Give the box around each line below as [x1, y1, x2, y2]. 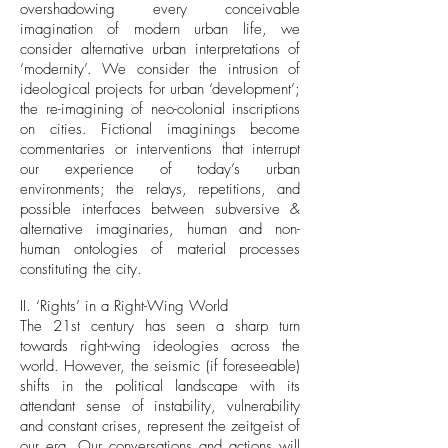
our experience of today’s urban [20, 159, 300, 179]
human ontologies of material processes [20, 239, 300, 259]
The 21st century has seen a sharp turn [20, 316, 300, 336]
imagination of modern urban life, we [20, 19, 300, 39]
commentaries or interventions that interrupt [20, 139, 300, 159]
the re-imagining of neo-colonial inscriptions [20, 99, 300, 119]
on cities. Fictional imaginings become [20, 119, 300, 139]
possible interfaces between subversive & [20, 199, 300, 219]
